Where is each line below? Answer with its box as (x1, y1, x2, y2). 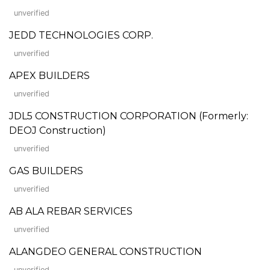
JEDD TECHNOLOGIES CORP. (9, 29, 153, 41)
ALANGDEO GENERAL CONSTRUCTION (9, 245, 202, 257)
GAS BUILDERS (9, 165, 83, 177)
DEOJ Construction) (9, 124, 106, 136)
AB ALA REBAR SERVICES (9, 205, 133, 217)
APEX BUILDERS (9, 69, 90, 81)
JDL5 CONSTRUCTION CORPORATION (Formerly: (9, 110, 248, 122)
